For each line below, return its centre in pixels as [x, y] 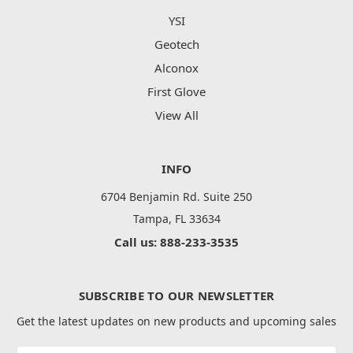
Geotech [176, 45]
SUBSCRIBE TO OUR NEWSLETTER [176, 296]
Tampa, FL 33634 [176, 219]
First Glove [176, 92]
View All [176, 115]
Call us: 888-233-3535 [176, 242]
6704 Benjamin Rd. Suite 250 [176, 197]
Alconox [176, 68]
